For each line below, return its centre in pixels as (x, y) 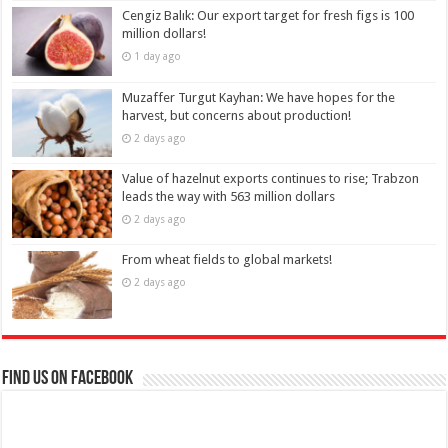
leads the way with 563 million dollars (229, 196)
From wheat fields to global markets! (227, 259)
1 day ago (158, 56)
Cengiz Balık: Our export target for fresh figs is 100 (268, 16)
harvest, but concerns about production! (237, 115)
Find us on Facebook (68, 379)
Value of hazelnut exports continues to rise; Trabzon (271, 178)
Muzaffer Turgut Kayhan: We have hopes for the (259, 97)
